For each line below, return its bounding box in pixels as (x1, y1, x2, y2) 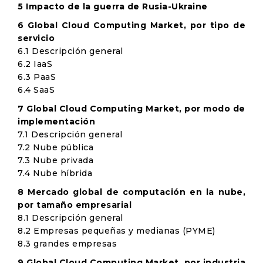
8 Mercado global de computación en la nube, (18, 187, 245, 197)
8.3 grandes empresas (18, 238, 117, 249)
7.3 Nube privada (18, 155, 93, 166)
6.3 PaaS (18, 72, 56, 82)
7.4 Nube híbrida (18, 168, 92, 178)
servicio (18, 33, 55, 43)
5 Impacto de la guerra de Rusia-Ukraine (18, 1, 208, 12)
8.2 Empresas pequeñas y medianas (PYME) (18, 225, 215, 236)
